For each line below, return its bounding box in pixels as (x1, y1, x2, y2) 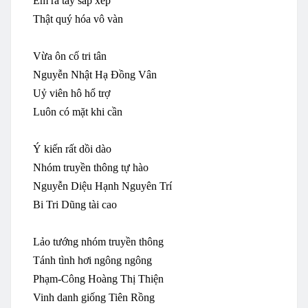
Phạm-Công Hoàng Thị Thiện (33, 272, 164, 285)
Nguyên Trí (119, 179, 172, 192)
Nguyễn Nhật (33, 68, 95, 80)
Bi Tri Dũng (33, 198, 89, 210)
